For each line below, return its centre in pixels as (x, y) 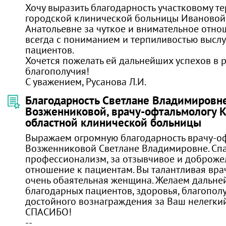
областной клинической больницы (113, 122)
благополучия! (59, 71)
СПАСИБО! (48, 212)
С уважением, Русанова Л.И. (86, 81)
